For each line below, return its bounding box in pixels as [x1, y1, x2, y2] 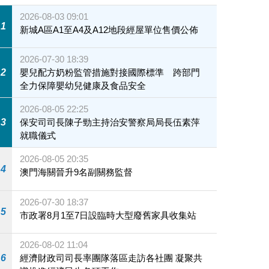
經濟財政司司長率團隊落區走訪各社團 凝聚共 [20, 253, 203, 264]
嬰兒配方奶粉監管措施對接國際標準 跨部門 [20, 67, 201, 78]
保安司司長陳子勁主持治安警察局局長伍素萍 [20, 117, 201, 128]
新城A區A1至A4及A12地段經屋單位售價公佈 [20, 25, 199, 35]
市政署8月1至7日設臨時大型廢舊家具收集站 [20, 210, 197, 220]
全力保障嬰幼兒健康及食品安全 [20, 80, 147, 91]
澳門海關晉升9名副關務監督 [20, 167, 133, 178]
